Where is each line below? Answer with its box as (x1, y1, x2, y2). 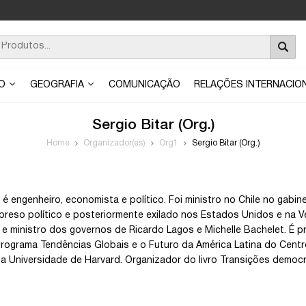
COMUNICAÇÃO (109, 81, 180, 89)
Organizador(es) (83, 139, 145, 147)
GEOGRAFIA (30, 81, 87, 89)
